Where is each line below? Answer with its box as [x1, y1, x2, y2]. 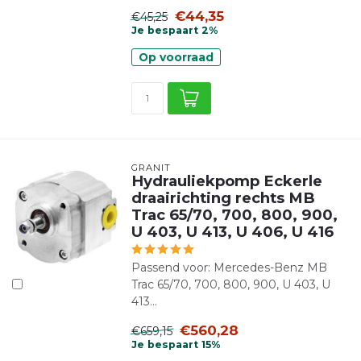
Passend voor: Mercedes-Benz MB [131, 260, 327, 275]
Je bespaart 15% [131, 338, 220, 351]
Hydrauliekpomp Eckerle [131, 172, 322, 190]
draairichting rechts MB [131, 189, 315, 207]
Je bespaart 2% [131, 24, 218, 36]
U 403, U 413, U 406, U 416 [131, 222, 334, 241]
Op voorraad [138, 51, 214, 64]
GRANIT [131, 162, 171, 173]
